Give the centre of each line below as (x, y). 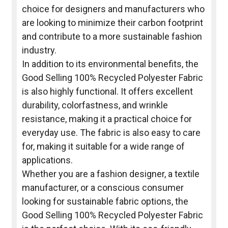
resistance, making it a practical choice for (107, 119)
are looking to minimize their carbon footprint (112, 23)
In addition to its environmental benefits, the (110, 64)
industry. (39, 50)
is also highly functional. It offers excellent (107, 92)
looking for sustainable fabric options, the (105, 202)
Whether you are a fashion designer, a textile (110, 174)
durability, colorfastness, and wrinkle (95, 105)
